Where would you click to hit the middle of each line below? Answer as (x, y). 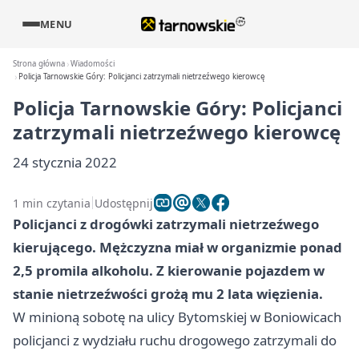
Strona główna (39, 64)
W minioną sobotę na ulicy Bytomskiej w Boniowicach (177, 317)
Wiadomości (93, 64)
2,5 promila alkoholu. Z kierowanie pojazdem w (169, 270)
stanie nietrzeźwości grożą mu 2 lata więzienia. (168, 294)
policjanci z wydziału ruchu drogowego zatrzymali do (175, 340)
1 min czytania (52, 203)
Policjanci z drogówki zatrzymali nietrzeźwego (166, 224)
